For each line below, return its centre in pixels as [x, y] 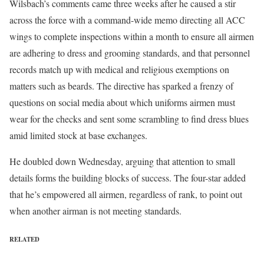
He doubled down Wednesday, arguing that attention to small [122, 161]
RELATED [24, 239]
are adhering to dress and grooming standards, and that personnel [130, 52]
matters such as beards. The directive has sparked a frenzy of [121, 85]
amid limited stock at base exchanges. [78, 135]
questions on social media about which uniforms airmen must [122, 102]
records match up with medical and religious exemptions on [119, 69]
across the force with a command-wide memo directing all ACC [127, 19]
